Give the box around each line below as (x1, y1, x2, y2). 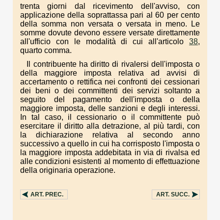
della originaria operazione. (20, 165, 115, 174)
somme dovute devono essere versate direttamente (20, 28, 200, 37)
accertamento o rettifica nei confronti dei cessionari (20, 77, 200, 86)
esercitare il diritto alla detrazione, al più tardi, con (20, 121, 200, 130)
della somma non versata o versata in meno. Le (20, 20, 200, 28)
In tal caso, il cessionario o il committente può (20, 112, 200, 121)
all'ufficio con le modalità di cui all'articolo (20, 37, 189, 46)
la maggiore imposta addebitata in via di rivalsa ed (20, 148, 200, 157)
